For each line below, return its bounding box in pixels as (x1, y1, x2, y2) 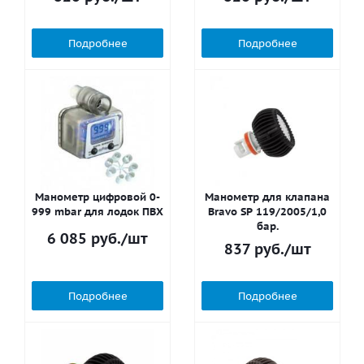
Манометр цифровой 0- (35, 190, 160, 204)
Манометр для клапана (205, 190, 330, 204)
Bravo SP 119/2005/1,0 (208, 205, 327, 219)
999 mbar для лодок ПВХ (32, 205, 163, 219)
